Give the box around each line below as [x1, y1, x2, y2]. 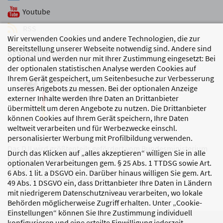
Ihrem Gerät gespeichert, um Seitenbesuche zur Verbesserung [7, 73, 214, 83]
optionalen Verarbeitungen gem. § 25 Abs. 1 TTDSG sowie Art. [7, 158, 212, 168]
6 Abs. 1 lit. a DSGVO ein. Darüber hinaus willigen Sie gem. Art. [7, 168, 212, 178]
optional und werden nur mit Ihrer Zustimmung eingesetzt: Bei [7, 53, 216, 63]
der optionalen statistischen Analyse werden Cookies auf [7, 63, 196, 73]
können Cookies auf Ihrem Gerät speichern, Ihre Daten [7, 113, 189, 123]
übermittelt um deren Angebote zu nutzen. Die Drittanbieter [7, 103, 207, 113]
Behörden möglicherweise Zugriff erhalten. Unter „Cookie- [7, 198, 202, 208]
